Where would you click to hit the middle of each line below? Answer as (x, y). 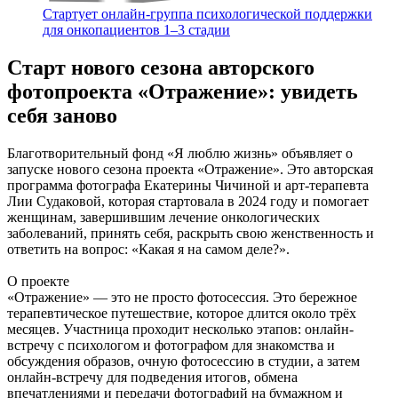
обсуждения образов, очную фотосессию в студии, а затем (183, 362)
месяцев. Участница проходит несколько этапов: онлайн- (180, 330)
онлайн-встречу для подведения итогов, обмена (152, 378)
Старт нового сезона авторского (161, 68)
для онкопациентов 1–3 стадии (136, 30)
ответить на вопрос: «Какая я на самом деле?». (148, 250)
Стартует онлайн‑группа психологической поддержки (207, 14)
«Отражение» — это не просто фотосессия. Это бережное (182, 298)
